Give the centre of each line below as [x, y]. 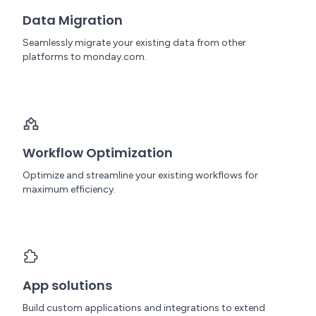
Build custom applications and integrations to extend [144, 308]
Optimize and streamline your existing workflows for [140, 175]
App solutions [67, 285]
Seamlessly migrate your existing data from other [134, 43]
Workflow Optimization [98, 153]
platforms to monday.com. [85, 57]
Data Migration [73, 20]
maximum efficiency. [69, 189]
